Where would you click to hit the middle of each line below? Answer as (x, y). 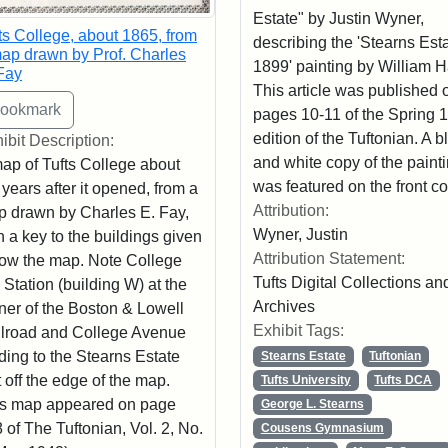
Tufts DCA (403, 380)
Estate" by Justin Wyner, (338, 19)
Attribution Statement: (328, 259)
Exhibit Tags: (298, 331)
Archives (283, 307)
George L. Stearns (312, 404)
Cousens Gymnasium (322, 428)
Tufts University (305, 380)
